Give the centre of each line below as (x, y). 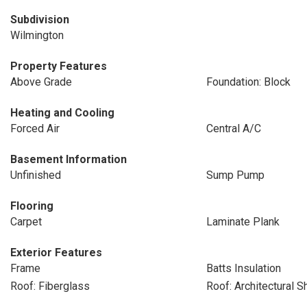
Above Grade (41, 82)
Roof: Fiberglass (50, 286)
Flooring (32, 206)
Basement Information (69, 159)
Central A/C (233, 128)
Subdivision (40, 20)
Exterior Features (56, 253)
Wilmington (37, 35)
